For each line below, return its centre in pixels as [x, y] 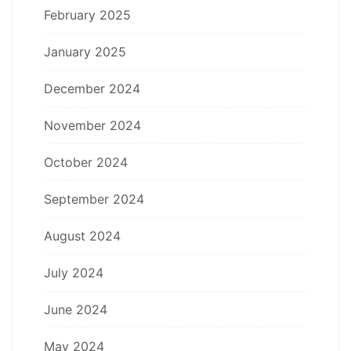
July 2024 [74, 272]
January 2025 [85, 51]
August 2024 [82, 235]
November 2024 [92, 125]
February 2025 [87, 14]
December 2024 [92, 88]
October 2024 [86, 162]
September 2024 [94, 199]
